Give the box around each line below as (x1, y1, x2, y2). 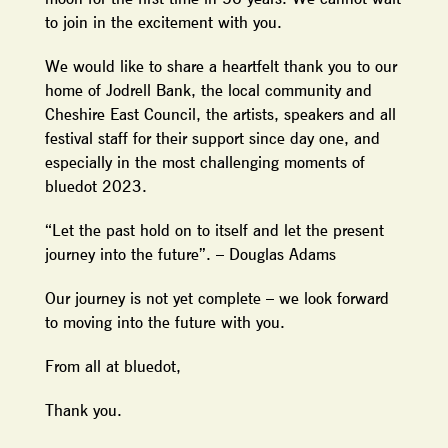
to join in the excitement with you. (44, 11, 282, 32)
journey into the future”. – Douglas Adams (44, 243, 336, 264)
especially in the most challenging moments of (44, 151, 365, 172)
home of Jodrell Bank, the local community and (44, 79, 372, 100)
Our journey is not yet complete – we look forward (44, 287, 389, 308)
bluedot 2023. (44, 175, 147, 196)
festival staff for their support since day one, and (44, 127, 380, 148)
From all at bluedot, (44, 355, 181, 376)
